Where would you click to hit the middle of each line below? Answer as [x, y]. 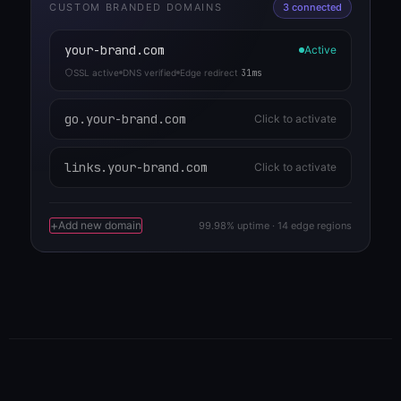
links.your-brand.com [136, 167]
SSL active [96, 72]
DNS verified [149, 72]
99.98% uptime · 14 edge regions [275, 225]
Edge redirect [210, 72]
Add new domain [100, 225]
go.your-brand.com [125, 119]
